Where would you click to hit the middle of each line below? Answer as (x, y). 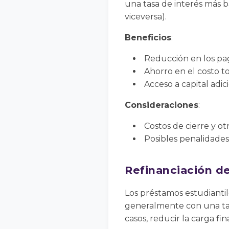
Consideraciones (162, 105)
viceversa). (146, 17)
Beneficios (148, 38)
